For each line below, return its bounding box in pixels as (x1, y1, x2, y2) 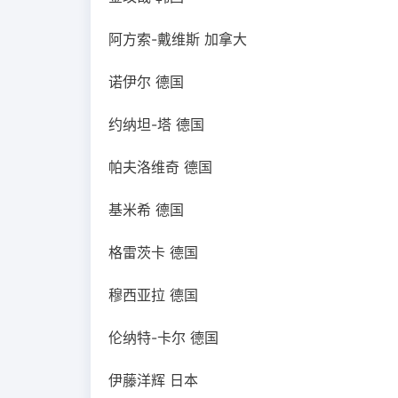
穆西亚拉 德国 (108, 286, 198, 304)
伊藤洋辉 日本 (108, 371, 198, 389)
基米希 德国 (108, 201, 184, 219)
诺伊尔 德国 (108, 73, 184, 91)
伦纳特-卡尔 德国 (108, 329, 219, 346)
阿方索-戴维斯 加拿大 (108, 30, 247, 48)
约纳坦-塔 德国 (108, 115, 204, 133)
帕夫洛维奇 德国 (108, 158, 212, 176)
